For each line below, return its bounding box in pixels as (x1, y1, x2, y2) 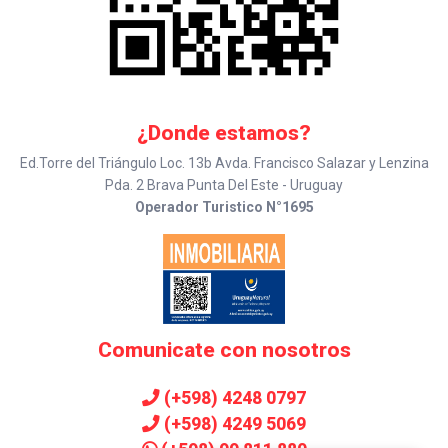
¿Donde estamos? (137, 121, 311, 146)
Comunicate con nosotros (97, 338, 351, 363)
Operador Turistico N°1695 (134, 199, 314, 216)
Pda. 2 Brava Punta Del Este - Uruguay (105, 177, 343, 194)
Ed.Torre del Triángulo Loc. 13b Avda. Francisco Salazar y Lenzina (19, 155, 429, 172)
